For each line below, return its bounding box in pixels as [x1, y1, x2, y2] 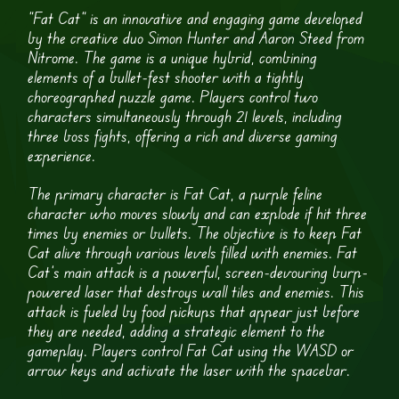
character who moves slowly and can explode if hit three [28, 203, 368, 224]
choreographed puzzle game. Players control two [28, 85, 319, 106]
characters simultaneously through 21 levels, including [28, 105, 343, 126]
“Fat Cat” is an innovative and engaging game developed [28, 7, 363, 28]
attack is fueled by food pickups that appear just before [28, 301, 361, 322]
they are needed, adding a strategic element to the [28, 321, 326, 341]
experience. [28, 144, 96, 165]
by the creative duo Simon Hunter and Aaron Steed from [28, 27, 365, 47]
